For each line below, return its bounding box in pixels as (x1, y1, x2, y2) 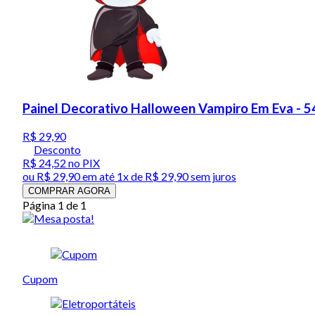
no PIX (66, 155, 100, 169)
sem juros (188, 169, 236, 183)
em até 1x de (80, 169, 143, 183)
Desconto (34, 142, 81, 156)
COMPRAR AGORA (28, 185, 110, 196)
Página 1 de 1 (22, 198, 86, 212)
